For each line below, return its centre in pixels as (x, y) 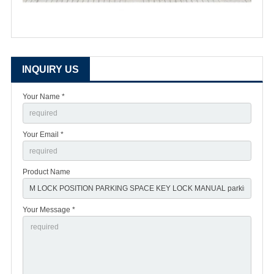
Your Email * (43, 134)
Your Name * (44, 97)
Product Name (46, 172)
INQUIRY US (50, 70)
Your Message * (49, 209)
